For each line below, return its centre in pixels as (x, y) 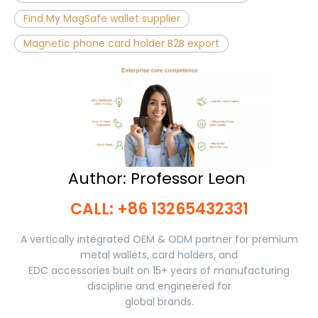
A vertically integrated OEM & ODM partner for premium (159, 239)
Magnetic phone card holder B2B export (121, 43)
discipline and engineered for (159, 286)
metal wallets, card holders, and (159, 254)
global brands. (159, 301)
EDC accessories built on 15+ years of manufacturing (159, 270)
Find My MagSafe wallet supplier (102, 18)
